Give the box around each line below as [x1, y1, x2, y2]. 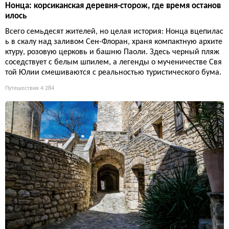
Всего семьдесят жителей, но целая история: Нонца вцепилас [5, 28, 223, 36]
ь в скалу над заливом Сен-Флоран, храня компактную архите [5, 38, 222, 47]
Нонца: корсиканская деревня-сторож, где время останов [5, 2, 221, 11]
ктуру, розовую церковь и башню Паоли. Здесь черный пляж [5, 48, 219, 57]
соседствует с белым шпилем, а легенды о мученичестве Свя [5, 58, 222, 67]
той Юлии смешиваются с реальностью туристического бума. [5, 68, 221, 77]
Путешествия [5, 85, 39, 92]
